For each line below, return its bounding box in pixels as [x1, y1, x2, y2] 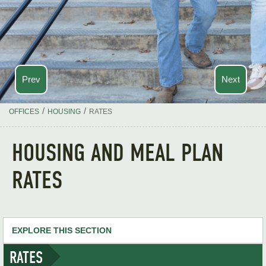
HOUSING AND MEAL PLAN [12, 138, 223, 167]
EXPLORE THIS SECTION [12, 226, 112, 235]
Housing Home [13, 251, 68, 260]
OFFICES [9, 107, 39, 116]
